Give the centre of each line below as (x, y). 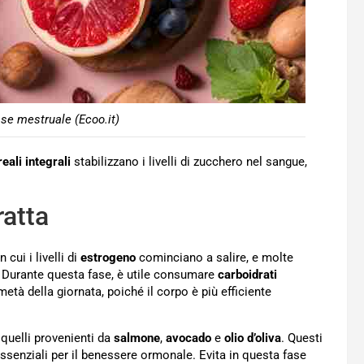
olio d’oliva (253, 338)
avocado (188, 338)
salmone (137, 338)
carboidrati (247, 274)
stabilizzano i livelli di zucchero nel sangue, (189, 161)
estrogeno (108, 257)
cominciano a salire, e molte (214, 257)
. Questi (302, 338)
